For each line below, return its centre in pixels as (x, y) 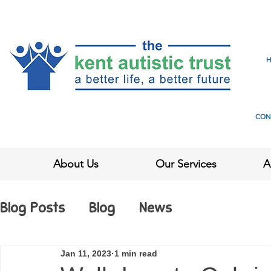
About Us (76, 164)
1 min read (136, 253)
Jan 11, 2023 (86, 253)
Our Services (186, 164)
